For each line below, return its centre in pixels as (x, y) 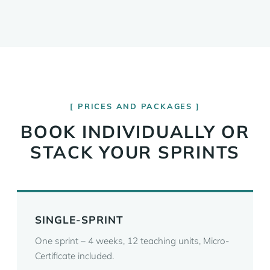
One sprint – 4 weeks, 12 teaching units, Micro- (132, 241)
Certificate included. (74, 256)
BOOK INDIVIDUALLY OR (135, 131)
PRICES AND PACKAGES (135, 106)
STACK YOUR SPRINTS (135, 152)
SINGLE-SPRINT (80, 220)
